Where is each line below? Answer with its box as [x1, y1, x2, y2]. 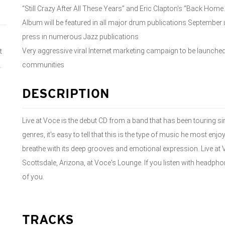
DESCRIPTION [22, 89, 109, 100]
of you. [22, 173, 44, 181]
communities [22, 61, 64, 69]
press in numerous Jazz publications [22, 33, 139, 41]
